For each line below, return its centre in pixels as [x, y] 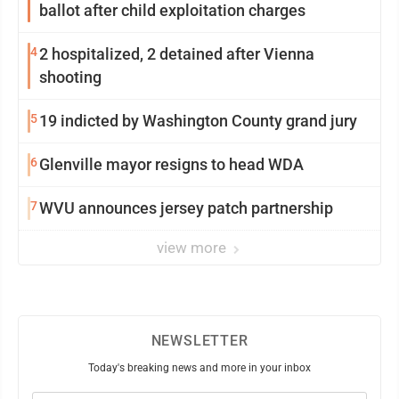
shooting [70, 77]
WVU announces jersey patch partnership [186, 208]
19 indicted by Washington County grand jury [198, 121]
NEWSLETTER [199, 341]
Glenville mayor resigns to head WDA [171, 164]
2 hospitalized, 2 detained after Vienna [177, 54]
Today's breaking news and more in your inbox [199, 368]
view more [193, 248]
